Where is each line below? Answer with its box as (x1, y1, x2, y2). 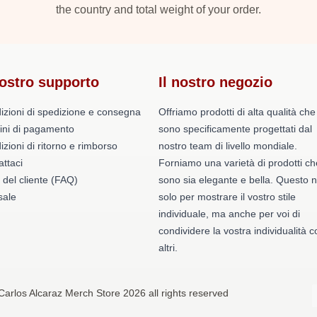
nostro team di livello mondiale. (158, 140, 297, 151)
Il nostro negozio (158, 74, 272, 90)
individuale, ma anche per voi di (158, 208, 300, 219)
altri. (158, 242, 178, 253)
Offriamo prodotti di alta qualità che (158, 106, 316, 117)
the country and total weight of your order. (56, 4, 261, 16)
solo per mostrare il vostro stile (158, 191, 296, 202)
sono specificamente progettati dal (158, 123, 312, 134)
